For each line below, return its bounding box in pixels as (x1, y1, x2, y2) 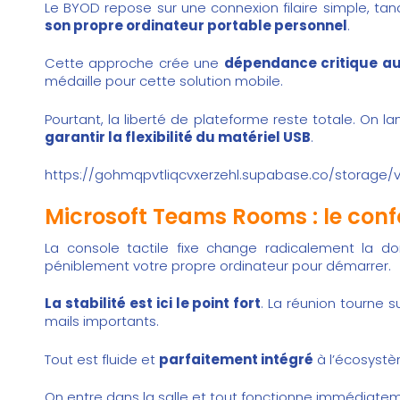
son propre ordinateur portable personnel (45, 15, 347, 35)
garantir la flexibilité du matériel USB (45, 127, 311, 146)
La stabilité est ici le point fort (45, 294, 262, 313)
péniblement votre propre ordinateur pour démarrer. (45, 255, 391, 275)
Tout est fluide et (45, 349, 159, 369)
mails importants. (45, 312, 159, 331)
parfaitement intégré (159, 349, 313, 369)
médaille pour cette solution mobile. (45, 71, 283, 91)
